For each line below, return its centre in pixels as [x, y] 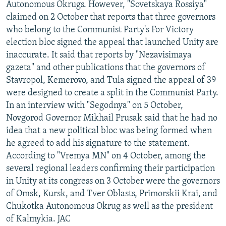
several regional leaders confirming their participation [110, 168]
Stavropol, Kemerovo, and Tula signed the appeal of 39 [111, 80]
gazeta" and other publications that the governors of [106, 68]
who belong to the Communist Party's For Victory [100, 30]
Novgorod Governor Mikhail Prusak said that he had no [112, 118]
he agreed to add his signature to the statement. [98, 143]
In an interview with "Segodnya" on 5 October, [95, 105]
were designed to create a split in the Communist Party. [112, 93]
